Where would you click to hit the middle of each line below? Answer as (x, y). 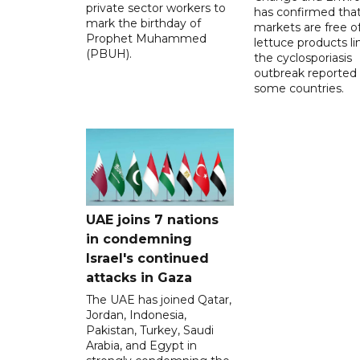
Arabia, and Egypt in (141, 345)
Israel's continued (147, 258)
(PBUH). (109, 53)
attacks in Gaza (139, 277)
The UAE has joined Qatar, (159, 299)
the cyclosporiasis (303, 57)
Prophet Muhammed (146, 38)
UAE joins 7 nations (152, 219)
